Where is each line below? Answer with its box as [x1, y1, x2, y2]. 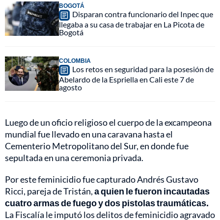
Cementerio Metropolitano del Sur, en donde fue [5, 140, 189, 152]
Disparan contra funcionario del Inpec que [72, 9, 213, 19]
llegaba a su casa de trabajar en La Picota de [59, 20, 204, 29]
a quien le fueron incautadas [94, 186, 210, 197]
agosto [59, 82, 82, 92]
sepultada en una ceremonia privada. [5, 152, 143, 164]
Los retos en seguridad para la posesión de [72, 64, 214, 74]
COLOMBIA [59, 57, 91, 65]
